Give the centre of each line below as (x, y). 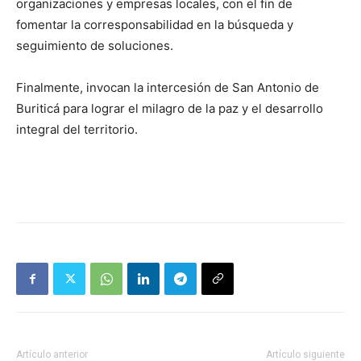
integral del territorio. (77, 130)
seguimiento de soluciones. (95, 46)
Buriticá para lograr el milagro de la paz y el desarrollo (170, 109)
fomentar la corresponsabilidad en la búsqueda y (155, 25)
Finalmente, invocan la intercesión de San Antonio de (168, 88)
